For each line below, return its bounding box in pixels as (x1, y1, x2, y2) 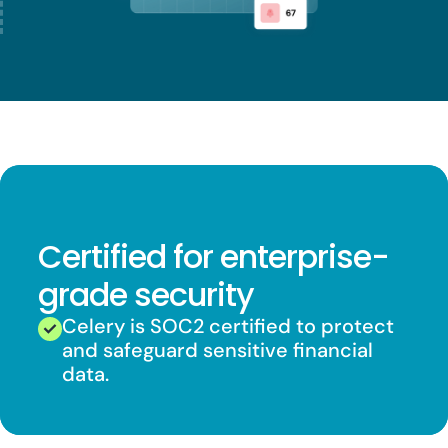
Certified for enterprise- (38, 235, 390, 280)
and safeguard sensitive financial (62, 337, 374, 364)
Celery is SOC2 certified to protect (62, 313, 395, 340)
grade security (38, 273, 255, 318)
